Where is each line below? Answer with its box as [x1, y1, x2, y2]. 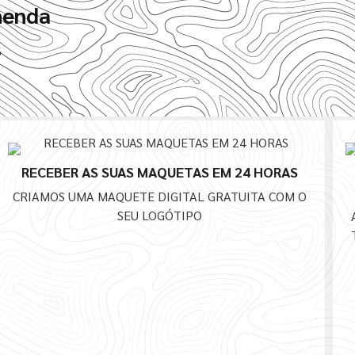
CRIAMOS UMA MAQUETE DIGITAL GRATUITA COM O [13, 188, 307, 205]
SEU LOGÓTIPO [117, 207, 203, 224]
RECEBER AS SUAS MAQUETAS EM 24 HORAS [21, 162, 299, 181]
